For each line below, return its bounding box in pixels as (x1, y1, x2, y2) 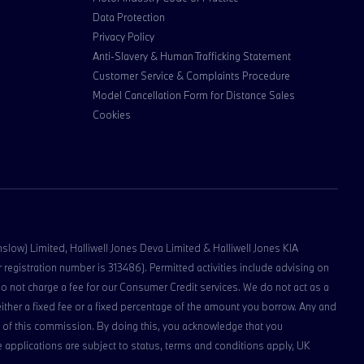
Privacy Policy (93, 30, 154, 43)
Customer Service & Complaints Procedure (93, 69, 290, 82)
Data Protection (93, 11, 165, 24)
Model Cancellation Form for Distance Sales (93, 89, 295, 102)
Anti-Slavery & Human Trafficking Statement (93, 50, 291, 63)
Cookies (93, 108, 131, 121)
